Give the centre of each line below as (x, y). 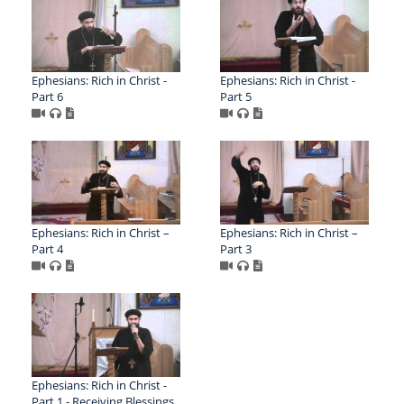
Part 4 (47, 248)
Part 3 (235, 248)
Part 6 (47, 96)
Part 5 (235, 96)
